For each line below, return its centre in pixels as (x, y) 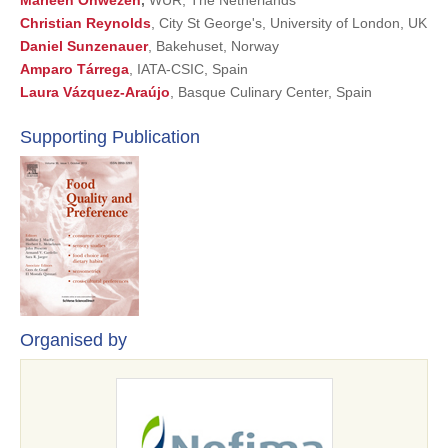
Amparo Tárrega (74, 69)
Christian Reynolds (85, 23)
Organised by (73, 340)
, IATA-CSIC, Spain (188, 69)
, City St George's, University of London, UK (289, 23)
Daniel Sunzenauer (84, 46)
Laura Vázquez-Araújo (95, 92)
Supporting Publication (110, 137)
